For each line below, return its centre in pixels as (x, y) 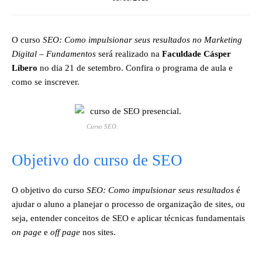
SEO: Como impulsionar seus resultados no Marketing (142, 40)
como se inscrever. (46, 82)
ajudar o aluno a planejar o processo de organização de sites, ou (128, 204)
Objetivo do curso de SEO (97, 160)
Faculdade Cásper (196, 54)
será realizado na (129, 54)
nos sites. (98, 232)
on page (27, 232)
